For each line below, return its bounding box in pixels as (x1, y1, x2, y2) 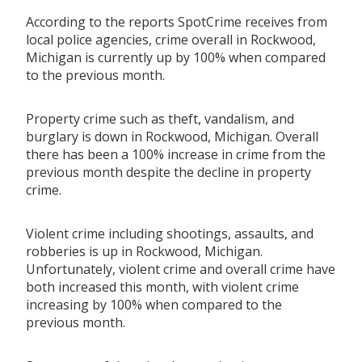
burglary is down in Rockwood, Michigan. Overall (26, 127, 318, 145)
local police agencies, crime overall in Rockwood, (26, 30, 316, 48)
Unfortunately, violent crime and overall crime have (26, 259, 335, 278)
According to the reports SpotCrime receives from (26, 12, 327, 31)
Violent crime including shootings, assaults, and (26, 224, 314, 242)
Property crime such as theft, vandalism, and (26, 109, 294, 128)
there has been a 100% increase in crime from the (26, 145, 326, 163)
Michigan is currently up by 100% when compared (26, 48, 326, 66)
